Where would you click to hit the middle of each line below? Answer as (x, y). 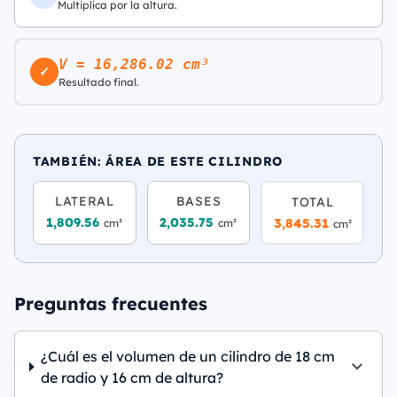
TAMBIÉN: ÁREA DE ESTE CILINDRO (158, 161)
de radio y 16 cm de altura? (132, 378)
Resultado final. (99, 82)
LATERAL (84, 201)
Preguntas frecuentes (111, 304)
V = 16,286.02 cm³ (134, 64)
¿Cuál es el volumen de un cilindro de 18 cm (188, 356)
